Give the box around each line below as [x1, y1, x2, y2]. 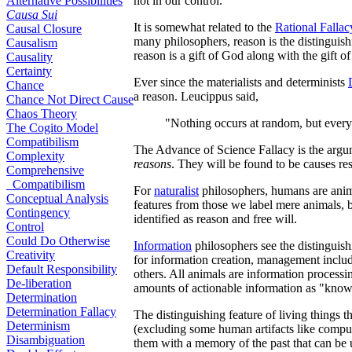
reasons [134, 157, 171, 170]
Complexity [6, 149, 64, 163]
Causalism [6, 36, 57, 49]
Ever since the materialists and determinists [134, 75, 348, 89]
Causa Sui [6, 8, 57, 21]
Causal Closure [6, 22, 82, 35]
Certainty [6, 64, 52, 78]
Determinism [6, 319, 70, 332]
